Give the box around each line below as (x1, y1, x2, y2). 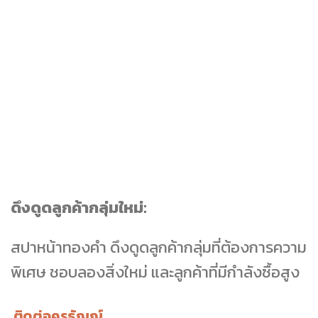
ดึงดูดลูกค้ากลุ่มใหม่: (11, 194, 147, 219)
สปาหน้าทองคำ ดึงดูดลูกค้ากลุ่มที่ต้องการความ (11, 234, 307, 259)
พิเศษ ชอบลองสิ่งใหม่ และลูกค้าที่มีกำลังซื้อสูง (11, 259, 300, 284)
